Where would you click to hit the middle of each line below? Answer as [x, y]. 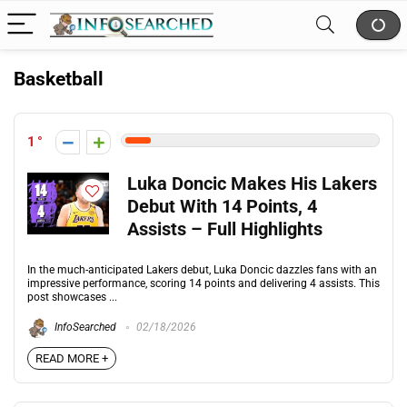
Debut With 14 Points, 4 [222, 207]
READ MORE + [72, 358]
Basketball [59, 79]
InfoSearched [84, 328]
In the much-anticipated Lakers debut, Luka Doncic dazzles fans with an [202, 270]
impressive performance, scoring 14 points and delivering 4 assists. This [203, 283]
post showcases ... [72, 297]
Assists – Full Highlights [225, 229]
